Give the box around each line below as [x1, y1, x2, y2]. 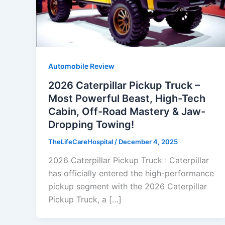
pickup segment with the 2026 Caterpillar [48, 181, 207, 192]
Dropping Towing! [48, 118, 134, 131]
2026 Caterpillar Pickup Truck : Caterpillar [48, 155, 209, 166]
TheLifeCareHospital [48, 137, 115, 146]
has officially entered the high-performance [48, 168, 214, 179]
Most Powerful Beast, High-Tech [48, 92, 205, 104]
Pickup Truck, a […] [48, 194, 122, 205]
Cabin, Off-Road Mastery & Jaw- [48, 105, 205, 118]
